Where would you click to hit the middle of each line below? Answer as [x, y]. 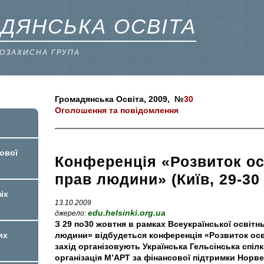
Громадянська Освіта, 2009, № [119, 99]
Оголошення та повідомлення [117, 110]
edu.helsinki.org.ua [127, 212]
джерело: [71, 213]
